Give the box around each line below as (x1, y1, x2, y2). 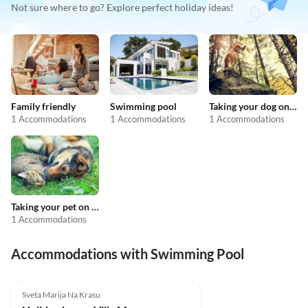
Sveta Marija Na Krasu (22, 289, 100, 300)
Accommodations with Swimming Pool (11, 245, 244, 263)
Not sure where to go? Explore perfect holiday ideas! (11, 1, 234, 14)
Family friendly (11, 100, 76, 112)
